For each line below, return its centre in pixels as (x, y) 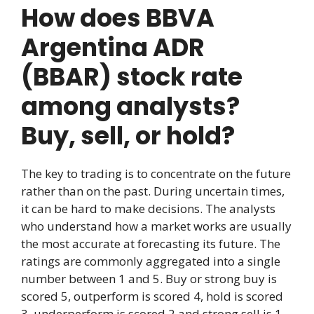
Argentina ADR (113, 48)
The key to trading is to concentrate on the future (156, 174)
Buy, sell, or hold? (128, 136)
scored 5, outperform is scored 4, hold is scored (152, 296)
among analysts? (130, 107)
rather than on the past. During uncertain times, (153, 191)
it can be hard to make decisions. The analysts (148, 209)
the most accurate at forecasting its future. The (151, 244)
